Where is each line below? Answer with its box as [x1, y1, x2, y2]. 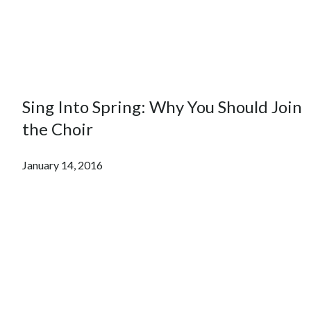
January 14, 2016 [22, 158, 103, 171]
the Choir [22, 118, 93, 139]
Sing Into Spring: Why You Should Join [22, 96, 302, 117]
